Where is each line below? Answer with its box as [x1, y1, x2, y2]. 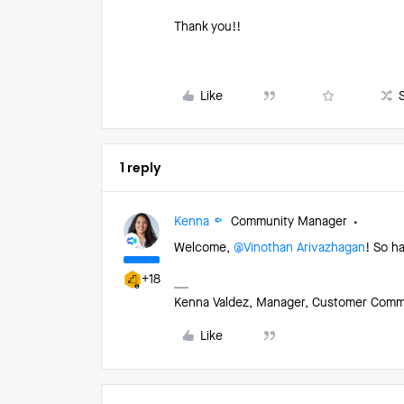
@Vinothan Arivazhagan [234, 242, 365, 254]
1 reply [120, 159, 161, 177]
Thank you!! [174, 21, 241, 33]
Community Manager [231, 216, 347, 228]
